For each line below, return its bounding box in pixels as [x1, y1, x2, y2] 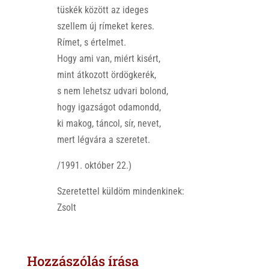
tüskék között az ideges [56, 4, 148, 16]
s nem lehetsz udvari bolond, [56, 85, 168, 97]
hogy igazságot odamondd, [56, 101, 161, 113]
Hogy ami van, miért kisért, [56, 52, 160, 64]
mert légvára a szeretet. [56, 133, 150, 145]
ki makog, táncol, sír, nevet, [56, 117, 161, 129]
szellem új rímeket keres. [56, 20, 154, 32]
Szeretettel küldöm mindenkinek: [56, 185, 184, 197]
